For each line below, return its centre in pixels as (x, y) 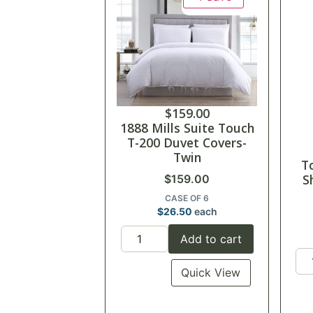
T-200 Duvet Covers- (187, 143)
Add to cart (211, 239)
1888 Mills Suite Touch (187, 128)
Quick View (211, 273)
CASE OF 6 (187, 198)
